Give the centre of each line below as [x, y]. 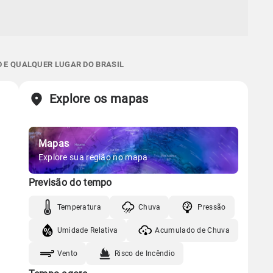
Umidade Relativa [87, 230]
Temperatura [79, 207]
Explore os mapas [99, 99]
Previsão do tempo [70, 183]
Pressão [212, 207]
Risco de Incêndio [145, 253]
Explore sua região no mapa [93, 158]
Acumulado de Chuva [192, 230]
